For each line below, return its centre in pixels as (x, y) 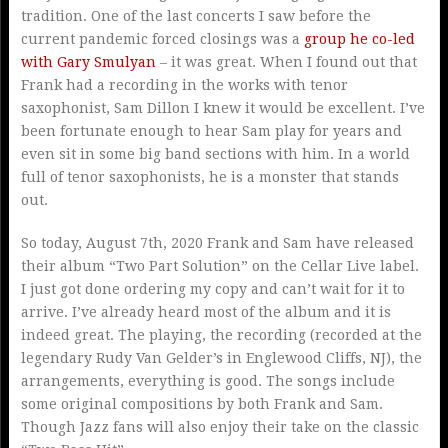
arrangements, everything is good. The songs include (207, 381)
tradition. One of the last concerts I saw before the (195, 16)
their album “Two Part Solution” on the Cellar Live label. (219, 266)
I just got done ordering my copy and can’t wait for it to (212, 289)
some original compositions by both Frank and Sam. (201, 404)
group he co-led (359, 39)
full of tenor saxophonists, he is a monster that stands (209, 177)
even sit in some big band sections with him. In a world (215, 154)
